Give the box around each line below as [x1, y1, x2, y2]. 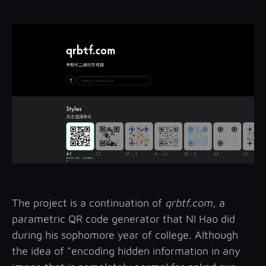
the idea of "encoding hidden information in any [12, 244, 240, 257]
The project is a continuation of [12, 196, 165, 209]
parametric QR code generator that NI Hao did [12, 212, 235, 225]
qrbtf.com [165, 196, 213, 209]
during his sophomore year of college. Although [12, 228, 238, 241]
